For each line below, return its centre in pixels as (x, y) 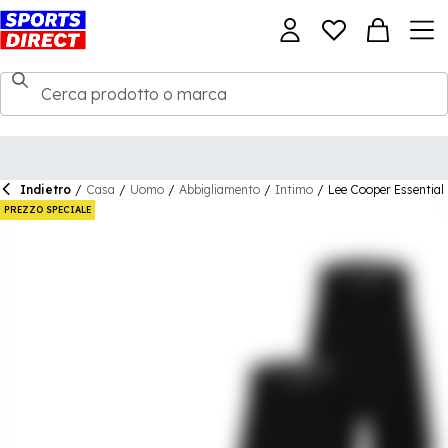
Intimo (294, 189)
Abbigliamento (219, 189)
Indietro (45, 189)
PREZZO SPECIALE (47, 209)
